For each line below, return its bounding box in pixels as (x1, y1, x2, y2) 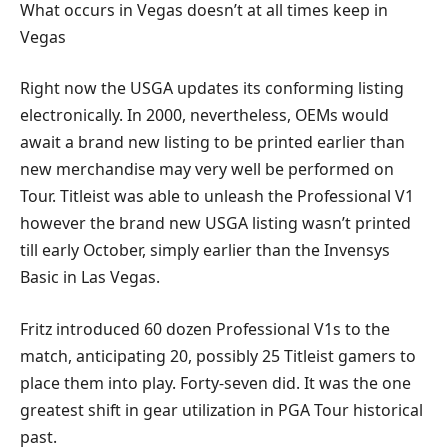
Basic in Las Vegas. (20, 266, 160, 289)
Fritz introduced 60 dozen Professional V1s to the (20, 317, 390, 340)
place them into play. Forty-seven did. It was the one (20, 371, 411, 394)
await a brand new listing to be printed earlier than (20, 131, 405, 154)
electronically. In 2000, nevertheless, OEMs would (20, 104, 389, 127)
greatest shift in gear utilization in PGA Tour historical (20, 398, 423, 421)
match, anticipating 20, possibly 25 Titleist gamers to (20, 344, 416, 367)
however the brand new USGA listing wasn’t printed (20, 212, 411, 235)
